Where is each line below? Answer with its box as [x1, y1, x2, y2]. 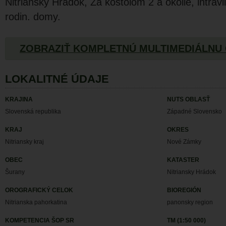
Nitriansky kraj [5, 138, 44, 146]
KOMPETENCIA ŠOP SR [5, 217, 74, 224]
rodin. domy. [5, 11, 61, 23]
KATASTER [167, 156, 200, 164]
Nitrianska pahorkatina [5, 199, 67, 206]
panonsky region [167, 199, 213, 206]
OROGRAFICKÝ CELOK [5, 187, 73, 194]
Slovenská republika [5, 108, 61, 116]
